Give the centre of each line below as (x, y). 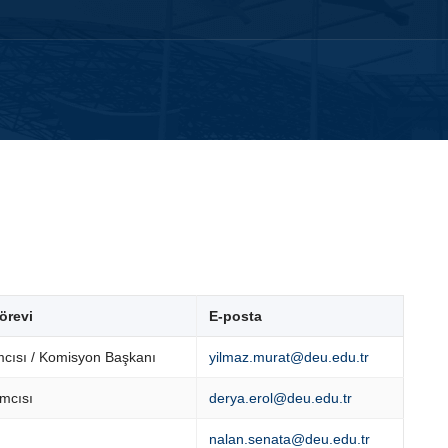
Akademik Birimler (306, 170)
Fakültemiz (52, 170)
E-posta (235, 316)
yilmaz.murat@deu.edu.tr (289, 357)
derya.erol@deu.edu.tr (280, 398)
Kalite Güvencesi (168, 170)
